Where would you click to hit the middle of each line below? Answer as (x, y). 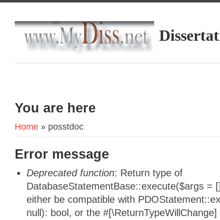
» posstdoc (61, 127)
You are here (55, 108)
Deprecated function (70, 173)
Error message (62, 154)
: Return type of (149, 173)
